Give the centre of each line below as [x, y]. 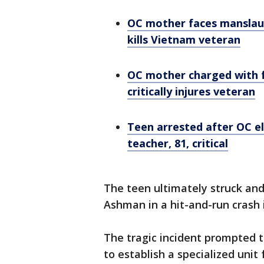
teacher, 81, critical [178, 143]
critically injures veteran [191, 91]
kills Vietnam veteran [184, 39]
